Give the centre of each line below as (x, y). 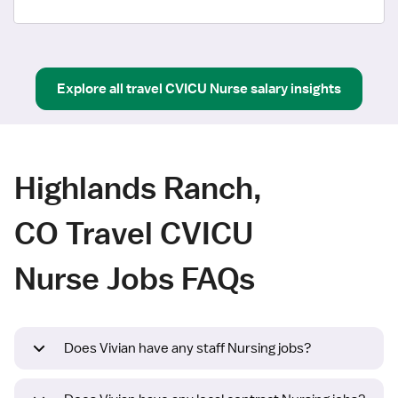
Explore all (90, 88)
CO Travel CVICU (134, 233)
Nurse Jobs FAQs (135, 278)
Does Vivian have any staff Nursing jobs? (188, 349)
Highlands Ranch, (138, 187)
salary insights (296, 88)
